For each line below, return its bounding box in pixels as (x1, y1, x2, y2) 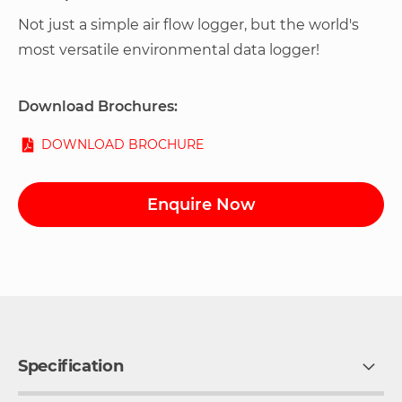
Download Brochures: (18, 97, 178, 115)
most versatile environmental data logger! (18, 40, 319, 58)
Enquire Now (146, 194, 256, 214)
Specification (18, 355, 124, 376)
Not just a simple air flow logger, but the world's (18, 15, 359, 33)
